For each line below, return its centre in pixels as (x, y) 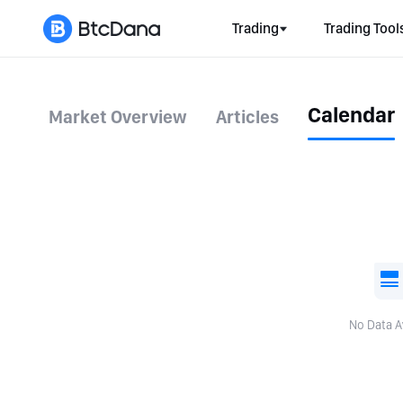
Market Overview (118, 117)
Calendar (351, 115)
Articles (247, 117)
